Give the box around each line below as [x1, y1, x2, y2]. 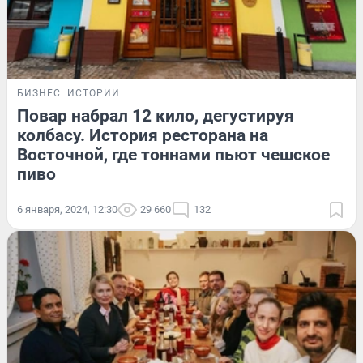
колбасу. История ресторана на [17, 125, 268, 145]
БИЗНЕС [17, 87, 61, 99]
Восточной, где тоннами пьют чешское [17, 144, 330, 164]
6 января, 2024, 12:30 [17, 203, 117, 216]
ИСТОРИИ [67, 87, 120, 99]
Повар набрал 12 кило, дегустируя [17, 105, 294, 126]
